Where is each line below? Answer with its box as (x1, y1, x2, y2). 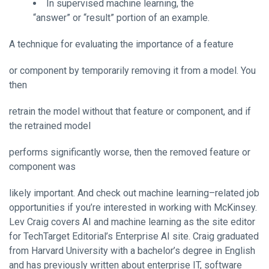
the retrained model (9, 119, 91, 131)
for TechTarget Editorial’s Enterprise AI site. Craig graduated (9, 230, 259, 242)
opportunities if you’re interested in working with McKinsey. (9, 201, 257, 213)
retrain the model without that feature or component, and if (9, 105, 251, 117)
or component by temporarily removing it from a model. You (9, 64, 256, 76)
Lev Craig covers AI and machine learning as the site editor (9, 216, 255, 228)
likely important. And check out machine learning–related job (9, 187, 259, 199)
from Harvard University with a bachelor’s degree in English (9, 244, 255, 256)
